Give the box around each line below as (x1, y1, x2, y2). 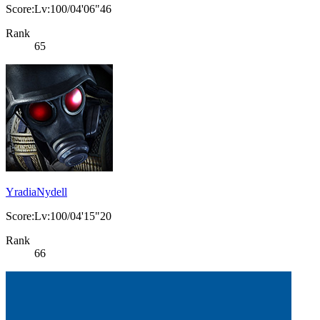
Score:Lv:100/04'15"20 (6, 210, 111, 223)
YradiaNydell (6, 186, 67, 199)
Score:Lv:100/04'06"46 (6, 3, 111, 16)
